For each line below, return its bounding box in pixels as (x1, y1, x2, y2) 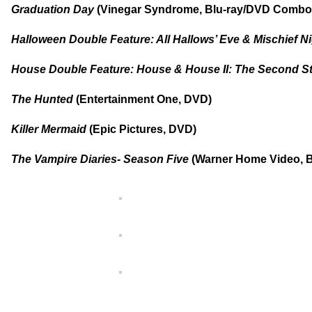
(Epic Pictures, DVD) (89, 123, 196, 135)
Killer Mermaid (11, 123, 89, 135)
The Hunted (11, 93, 76, 105)
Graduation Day (11, 3, 97, 15)
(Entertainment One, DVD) (76, 93, 212, 105)
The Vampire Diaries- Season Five (11, 153, 192, 165)
